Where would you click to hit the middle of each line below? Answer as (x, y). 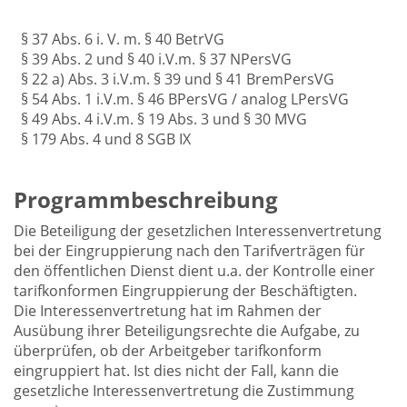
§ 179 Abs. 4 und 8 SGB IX (106, 139)
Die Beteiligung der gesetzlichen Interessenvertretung (198, 231)
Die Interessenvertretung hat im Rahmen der (168, 311)
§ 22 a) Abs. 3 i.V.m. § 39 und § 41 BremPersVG (178, 79)
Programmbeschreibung (146, 199)
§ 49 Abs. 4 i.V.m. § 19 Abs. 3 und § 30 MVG (164, 119)
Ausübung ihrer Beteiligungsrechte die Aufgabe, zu (187, 331)
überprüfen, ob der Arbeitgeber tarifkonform (168, 351)
